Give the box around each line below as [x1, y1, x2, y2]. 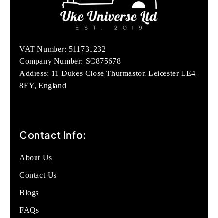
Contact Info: [19, 128, 87, 141]
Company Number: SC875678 [19, 57, 121, 66]
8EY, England [19, 81, 67, 90]
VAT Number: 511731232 [19, 45, 106, 54]
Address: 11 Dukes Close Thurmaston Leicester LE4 [19, 69, 196, 78]
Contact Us [19, 171, 57, 180]
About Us [19, 153, 52, 162]
